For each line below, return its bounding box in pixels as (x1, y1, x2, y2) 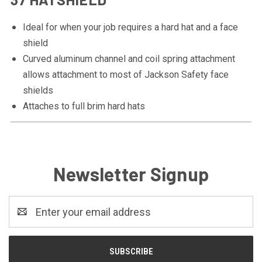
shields (22, 85, 53, 96)
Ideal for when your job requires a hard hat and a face (22, 22, 238, 33)
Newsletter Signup (53, 163, 209, 185)
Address (9, 213, 48, 226)
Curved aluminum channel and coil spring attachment (22, 53, 235, 64)
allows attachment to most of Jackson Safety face (22, 69, 229, 80)
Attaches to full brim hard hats (22, 101, 145, 112)
